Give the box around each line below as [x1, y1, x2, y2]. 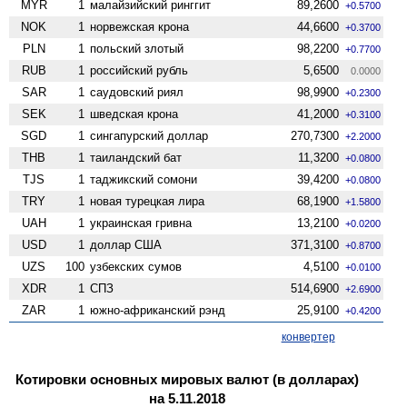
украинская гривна [90, 215, 193, 230]
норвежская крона [90, 19, 190, 34]
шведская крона [90, 106, 179, 121]
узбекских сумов [90, 259, 183, 273]
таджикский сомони [90, 172, 198, 186]
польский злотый [90, 41, 184, 55]
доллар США [90, 237, 163, 252]
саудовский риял [90, 84, 184, 99]
